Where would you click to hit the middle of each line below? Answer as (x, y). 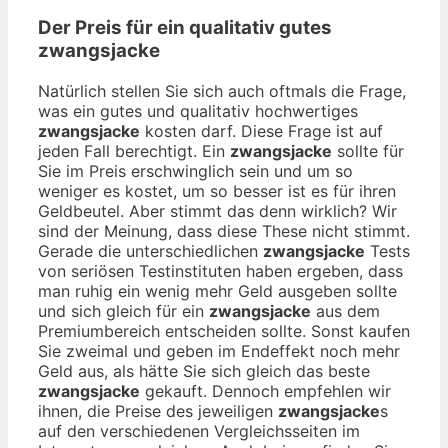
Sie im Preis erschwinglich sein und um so (195, 170)
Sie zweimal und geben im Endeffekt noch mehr (219, 350)
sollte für (368, 150)
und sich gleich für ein (123, 310)
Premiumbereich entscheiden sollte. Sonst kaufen (224, 330)
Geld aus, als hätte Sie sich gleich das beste (204, 370)
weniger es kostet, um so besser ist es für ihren (217, 190)
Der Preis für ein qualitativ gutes (185, 28)
